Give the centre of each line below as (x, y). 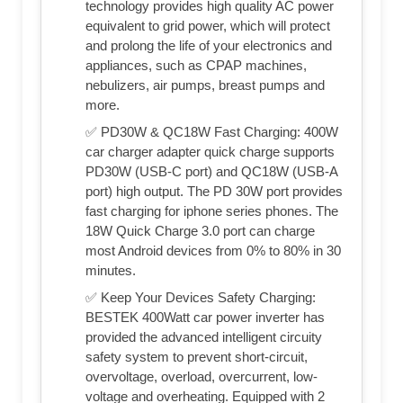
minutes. (111, 270)
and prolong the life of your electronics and (209, 45)
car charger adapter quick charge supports (210, 151)
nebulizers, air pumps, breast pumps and (205, 85)
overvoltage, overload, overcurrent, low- (201, 376)
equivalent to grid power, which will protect (208, 25)
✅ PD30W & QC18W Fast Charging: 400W (212, 131)
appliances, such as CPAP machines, (196, 65)
